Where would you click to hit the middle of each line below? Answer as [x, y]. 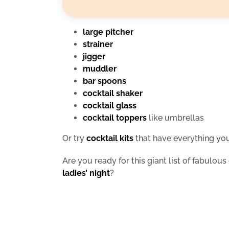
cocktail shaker [113, 94]
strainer [98, 44]
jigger [94, 57]
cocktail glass [110, 106]
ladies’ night [86, 173]
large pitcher [108, 32]
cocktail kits [110, 139]
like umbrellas [175, 118]
